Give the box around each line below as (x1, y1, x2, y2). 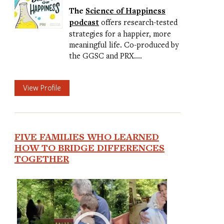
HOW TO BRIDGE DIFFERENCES (14, 141, 164, 154)
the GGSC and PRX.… (68, 50, 142, 60)
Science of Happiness (85, 5, 165, 16)
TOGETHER (14, 152, 69, 165)
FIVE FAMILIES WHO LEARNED (14, 130, 159, 143)
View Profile (22, 82, 61, 93)
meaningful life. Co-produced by (68, 39, 178, 49)
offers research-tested (98, 16, 177, 27)
